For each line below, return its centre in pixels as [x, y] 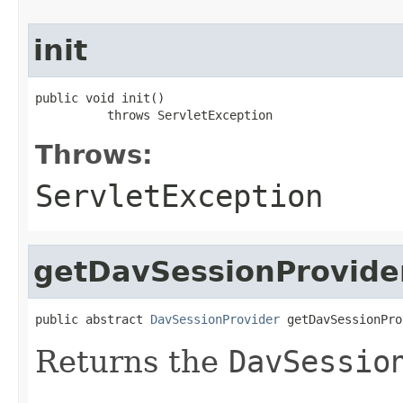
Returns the [132, 361]
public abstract [93, 319]
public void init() [100, 98]
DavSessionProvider [215, 319]
